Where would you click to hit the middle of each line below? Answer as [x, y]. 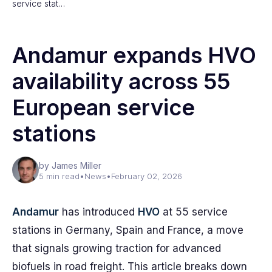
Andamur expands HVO [134, 55]
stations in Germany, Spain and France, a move [128, 230]
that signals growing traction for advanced [117, 248]
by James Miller [70, 165]
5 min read [59, 176]
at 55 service [194, 212]
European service [104, 107]
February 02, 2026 [147, 176]
